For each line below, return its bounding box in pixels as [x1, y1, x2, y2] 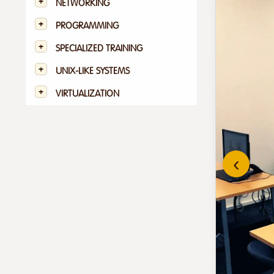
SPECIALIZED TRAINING [56, 43, 143, 54]
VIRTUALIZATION [56, 88, 119, 99]
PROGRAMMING [56, 20, 119, 31]
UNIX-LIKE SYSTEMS [56, 65, 130, 76]
